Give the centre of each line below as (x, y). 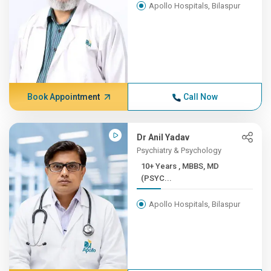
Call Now (200, 97)
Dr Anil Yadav (163, 137)
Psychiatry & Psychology (179, 150)
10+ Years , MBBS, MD (160, 166)
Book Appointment (63, 97)
